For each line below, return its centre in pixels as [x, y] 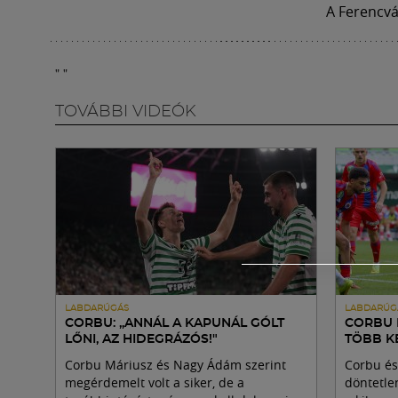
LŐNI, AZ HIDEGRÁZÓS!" [141, 340]
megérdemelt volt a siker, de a [155, 383]
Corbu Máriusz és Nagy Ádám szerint [175, 365]
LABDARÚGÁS [97, 309]
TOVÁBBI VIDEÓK [126, 112]
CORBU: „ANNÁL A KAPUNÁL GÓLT [175, 324]
